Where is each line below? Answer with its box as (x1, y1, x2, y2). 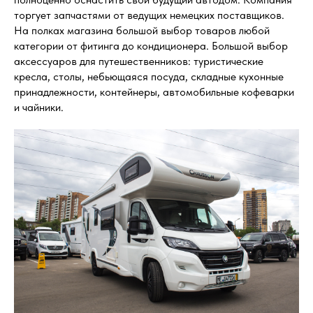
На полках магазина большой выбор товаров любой (14, 23, 270, 37)
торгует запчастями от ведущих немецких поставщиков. (14, 8, 284, 22)
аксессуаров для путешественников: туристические (14, 54, 263, 68)
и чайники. (14, 100, 64, 114)
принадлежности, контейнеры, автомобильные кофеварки (14, 85, 294, 99)
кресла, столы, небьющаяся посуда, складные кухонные (14, 69, 284, 83)
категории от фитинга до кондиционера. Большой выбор (14, 38, 288, 52)
